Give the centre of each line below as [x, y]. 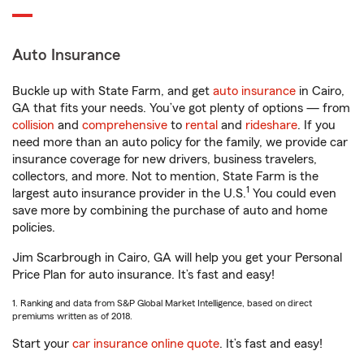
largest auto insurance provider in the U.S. [129, 194]
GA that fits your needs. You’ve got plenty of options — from [181, 108]
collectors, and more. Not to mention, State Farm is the [165, 177]
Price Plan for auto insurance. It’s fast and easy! [143, 275]
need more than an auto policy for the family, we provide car [180, 143]
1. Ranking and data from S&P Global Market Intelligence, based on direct [162, 303]
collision [33, 126]
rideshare [271, 126]
